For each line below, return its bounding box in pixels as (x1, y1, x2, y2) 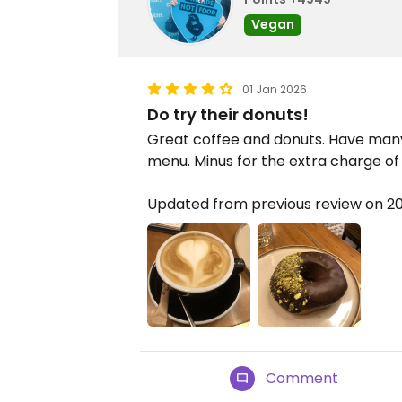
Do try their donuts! (147, 103, 309, 127)
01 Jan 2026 (242, 82, 307, 98)
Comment (266, 368, 339, 389)
